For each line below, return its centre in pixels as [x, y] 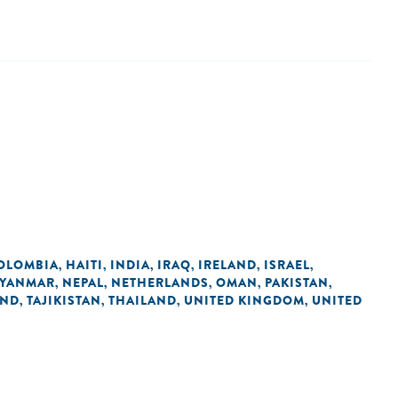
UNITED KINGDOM [244, 300]
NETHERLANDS [160, 283]
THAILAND [143, 300]
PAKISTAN [297, 283]
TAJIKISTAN [64, 300]
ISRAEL [287, 265]
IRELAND [227, 265]
